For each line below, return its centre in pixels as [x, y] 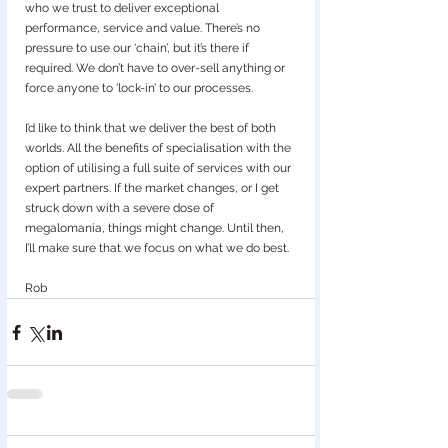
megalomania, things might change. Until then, [156, 228]
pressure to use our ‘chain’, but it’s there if [138, 48]
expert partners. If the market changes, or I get [153, 188]
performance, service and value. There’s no [144, 28]
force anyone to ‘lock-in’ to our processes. [139, 88]
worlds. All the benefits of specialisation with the [159, 148]
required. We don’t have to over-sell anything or [156, 68]
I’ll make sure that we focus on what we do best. [157, 248]
